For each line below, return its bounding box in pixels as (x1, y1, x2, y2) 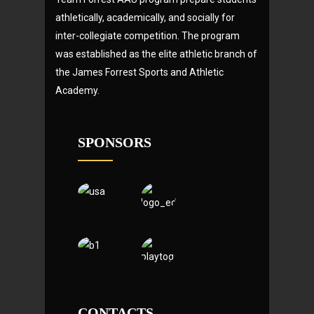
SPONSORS (78, 135, 151, 151)
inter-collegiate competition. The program (55, 30, 240, 42)
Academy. (55, 85, 100, 97)
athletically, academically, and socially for (55, 12, 235, 24)
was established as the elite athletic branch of (55, 48, 257, 60)
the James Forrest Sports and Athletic (55, 67, 224, 78)
